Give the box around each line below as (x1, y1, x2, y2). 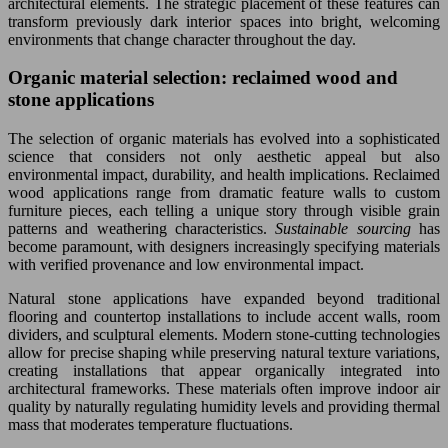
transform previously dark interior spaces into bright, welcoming (8, 12, 440, 30)
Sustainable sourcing (275, 220, 420, 237)
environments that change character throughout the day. (8, 30, 356, 48)
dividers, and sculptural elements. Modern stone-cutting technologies (8, 326, 440, 343)
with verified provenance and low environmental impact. (8, 256, 364, 273)
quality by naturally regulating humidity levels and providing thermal (8, 398, 440, 415)
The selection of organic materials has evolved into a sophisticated (8, 130, 440, 147)
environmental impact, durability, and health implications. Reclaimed (8, 166, 440, 183)
